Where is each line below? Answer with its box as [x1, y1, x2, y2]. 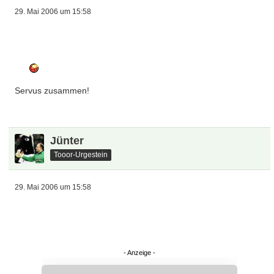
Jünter [50, 135, 84, 147]
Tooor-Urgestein [54, 150, 108, 159]
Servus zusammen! [15, 86, 90, 95]
